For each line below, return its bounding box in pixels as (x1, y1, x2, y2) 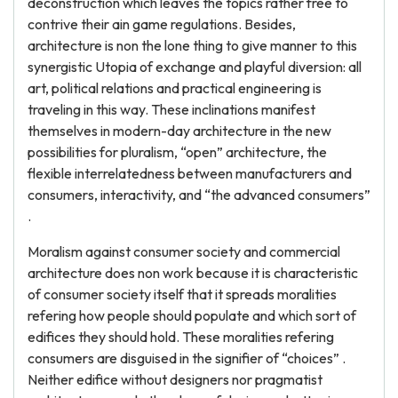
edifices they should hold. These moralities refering (28, 328, 334, 346)
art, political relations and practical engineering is (28, 79, 322, 97)
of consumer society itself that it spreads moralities (28, 285, 337, 303)
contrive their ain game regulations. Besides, (28, 15, 296, 33)
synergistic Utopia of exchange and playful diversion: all (28, 58, 362, 76)
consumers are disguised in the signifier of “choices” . (28, 349, 346, 367)
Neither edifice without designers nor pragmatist (28, 370, 322, 388)
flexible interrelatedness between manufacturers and (28, 164, 352, 182)
